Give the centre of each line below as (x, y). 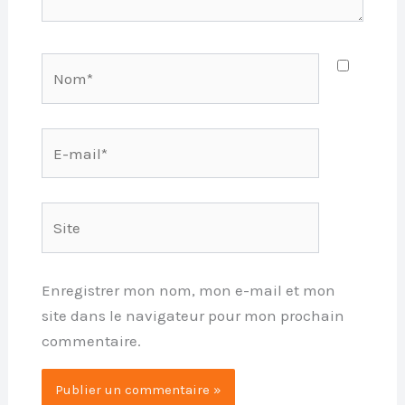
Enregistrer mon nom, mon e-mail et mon (188, 290)
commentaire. (91, 340)
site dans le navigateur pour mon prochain (193, 315)
